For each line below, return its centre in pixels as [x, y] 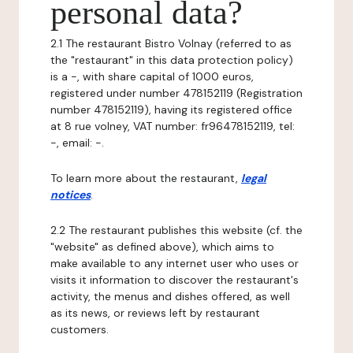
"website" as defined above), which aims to [162, 247]
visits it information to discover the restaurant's [175, 280]
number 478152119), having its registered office [171, 110]
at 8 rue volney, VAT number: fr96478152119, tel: [173, 126]
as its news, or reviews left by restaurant [155, 313]
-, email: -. [77, 143]
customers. [80, 329]
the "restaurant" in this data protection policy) [172, 60]
